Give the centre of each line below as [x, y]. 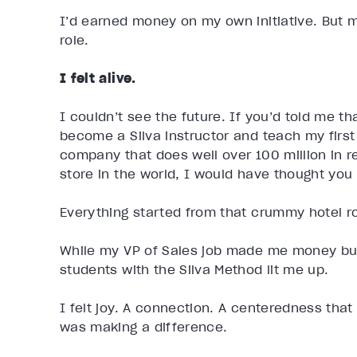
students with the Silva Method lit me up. [196, 269]
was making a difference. [144, 326]
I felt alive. [98, 78]
